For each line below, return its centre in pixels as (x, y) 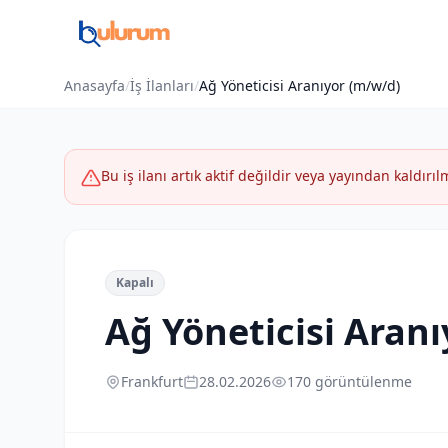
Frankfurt (152, 381)
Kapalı (135, 282)
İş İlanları (162, 85)
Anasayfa (94, 85)
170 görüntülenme (349, 381)
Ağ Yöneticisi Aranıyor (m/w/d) (299, 85)
